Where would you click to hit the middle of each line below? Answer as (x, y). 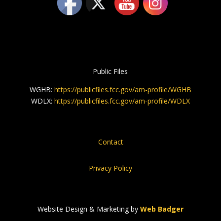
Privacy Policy (110, 168)
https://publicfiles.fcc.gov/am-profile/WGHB (123, 90)
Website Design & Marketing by (89, 209)
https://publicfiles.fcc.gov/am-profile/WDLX (122, 101)
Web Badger (162, 209)
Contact (110, 142)
